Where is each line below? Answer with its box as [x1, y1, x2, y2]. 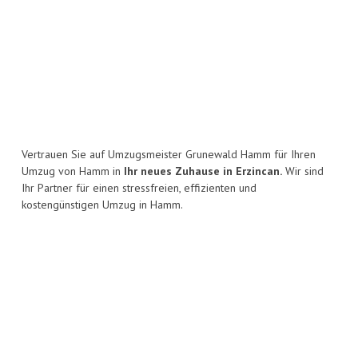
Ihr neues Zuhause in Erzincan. [124, 164, 282, 179]
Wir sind [282, 164, 324, 179]
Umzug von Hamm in [22, 164, 124, 179]
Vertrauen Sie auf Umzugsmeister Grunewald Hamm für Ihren [22, 147, 316, 162]
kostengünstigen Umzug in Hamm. [22, 197, 183, 213]
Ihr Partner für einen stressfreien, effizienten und [22, 181, 257, 196]
